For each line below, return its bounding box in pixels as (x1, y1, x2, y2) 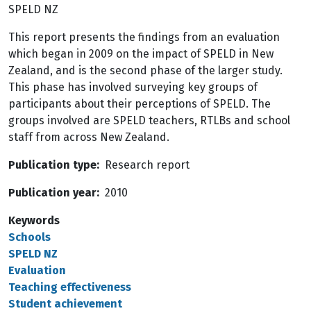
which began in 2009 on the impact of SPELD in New (8, 47, 274, 60)
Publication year (8, 186, 96, 199)
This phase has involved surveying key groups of (8, 81, 258, 94)
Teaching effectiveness (8, 280, 131, 294)
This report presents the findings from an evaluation (8, 31, 280, 44)
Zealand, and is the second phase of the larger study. (8, 64, 283, 77)
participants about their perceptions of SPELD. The (8, 97, 271, 110)
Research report (105, 158, 190, 171)
